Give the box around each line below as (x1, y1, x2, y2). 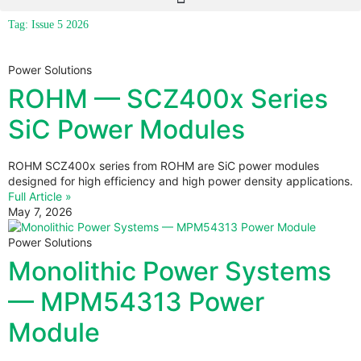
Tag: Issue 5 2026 (8, 18, 89, 31)
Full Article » (8, 189, 72, 203)
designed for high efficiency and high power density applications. (8, 173, 353, 188)
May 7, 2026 (8, 204, 73, 218)
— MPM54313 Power (8, 285, 264, 317)
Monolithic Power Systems (8, 255, 331, 287)
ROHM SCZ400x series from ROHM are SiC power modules (8, 158, 319, 172)
